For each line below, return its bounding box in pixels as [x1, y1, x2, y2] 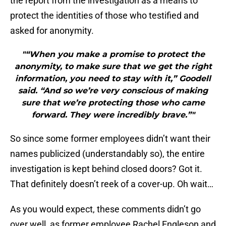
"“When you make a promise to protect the [21, 49, 205, 60]
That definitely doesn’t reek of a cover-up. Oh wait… [10, 179, 213, 190]
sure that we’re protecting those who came [21, 98, 205, 108]
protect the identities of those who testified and [10, 10, 199, 21]
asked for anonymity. [10, 25, 94, 36]
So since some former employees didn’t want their [10, 133, 210, 144]
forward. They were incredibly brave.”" [31, 110, 195, 120]
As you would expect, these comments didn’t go [10, 204, 201, 215]
